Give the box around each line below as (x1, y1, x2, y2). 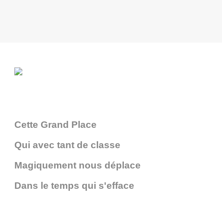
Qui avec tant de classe (14, 140, 120, 151)
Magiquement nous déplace (14, 160, 141, 171)
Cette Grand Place (14, 119, 102, 130)
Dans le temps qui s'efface (14, 180, 134, 191)
